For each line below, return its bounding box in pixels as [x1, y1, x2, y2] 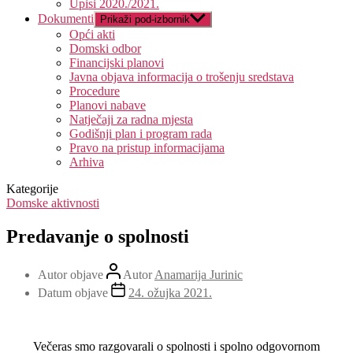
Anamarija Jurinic [154, 267, 243, 281]
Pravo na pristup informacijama [69, 141, 225, 154]
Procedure [69, 84, 120, 98]
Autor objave [38, 267, 106, 281]
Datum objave [38, 285, 111, 299]
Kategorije [6, 182, 58, 195]
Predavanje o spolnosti [6, 225, 189, 247]
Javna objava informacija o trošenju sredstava [69, 70, 294, 84]
